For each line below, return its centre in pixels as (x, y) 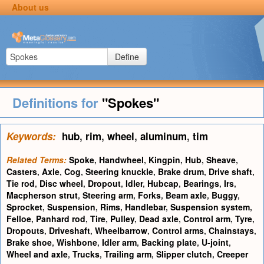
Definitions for (57, 103)
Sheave (221, 160)
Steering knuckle (119, 171)
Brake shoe (29, 242)
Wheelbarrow (121, 230)
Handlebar (145, 207)
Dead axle (159, 219)
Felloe (19, 219)
